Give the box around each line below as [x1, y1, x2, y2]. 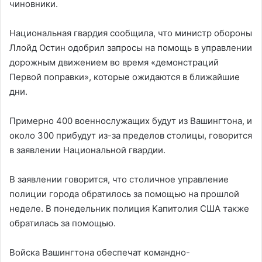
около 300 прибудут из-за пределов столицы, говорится [9, 129, 252, 141]
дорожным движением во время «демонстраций [9, 56, 219, 68]
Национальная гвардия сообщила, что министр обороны [9, 27, 252, 39]
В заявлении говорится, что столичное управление [9, 173, 229, 185]
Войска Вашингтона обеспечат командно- [9, 246, 190, 258]
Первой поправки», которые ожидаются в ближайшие [9, 71, 240, 82]
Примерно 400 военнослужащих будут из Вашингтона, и [9, 115, 252, 126]
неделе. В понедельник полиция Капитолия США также [9, 202, 249, 214]
